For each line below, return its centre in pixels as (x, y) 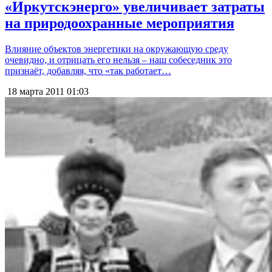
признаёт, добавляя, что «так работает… (88, 71)
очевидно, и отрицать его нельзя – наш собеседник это (118, 60)
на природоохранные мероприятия (120, 23)
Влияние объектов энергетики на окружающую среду (117, 49)
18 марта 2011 (35, 92)
